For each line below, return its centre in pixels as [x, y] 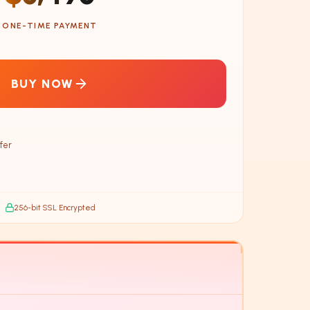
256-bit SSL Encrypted [55, 207]
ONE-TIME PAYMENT [50, 25]
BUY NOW [42, 83]
